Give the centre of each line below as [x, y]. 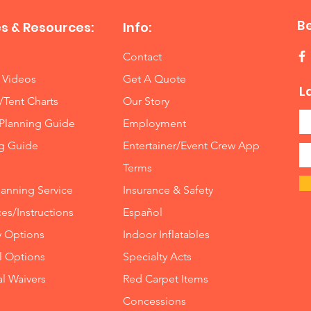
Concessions [155, 301]
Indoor [141, 234]
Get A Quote [155, 78]
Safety [199, 190]
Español [143, 212]
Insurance [147, 190]
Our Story [146, 101]
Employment [155, 123]
